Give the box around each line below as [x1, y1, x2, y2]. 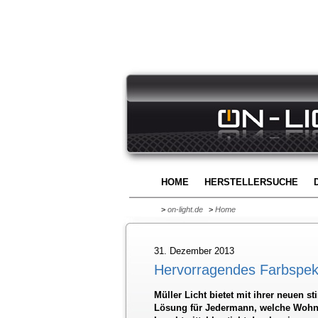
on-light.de [168, 205, 203, 214]
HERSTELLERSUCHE [204, 177, 298, 187]
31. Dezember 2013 [154, 246, 234, 256]
